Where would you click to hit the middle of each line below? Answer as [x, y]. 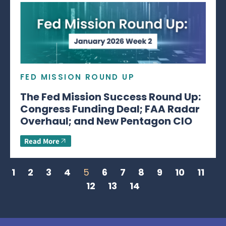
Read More [42, 141]
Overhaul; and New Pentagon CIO [107, 121]
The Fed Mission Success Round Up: [110, 97]
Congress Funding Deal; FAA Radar [110, 109]
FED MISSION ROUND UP [77, 77]
